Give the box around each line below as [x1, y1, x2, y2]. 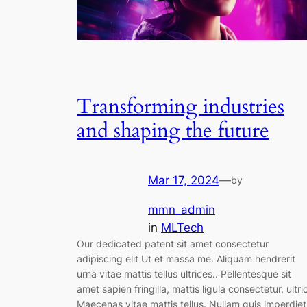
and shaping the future [77, 116, 269, 145]
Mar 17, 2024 [148, 173, 219, 188]
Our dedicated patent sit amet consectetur [77, 237, 269, 249]
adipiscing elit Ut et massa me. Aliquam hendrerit [77, 252, 295, 265]
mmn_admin [148, 202, 215, 217]
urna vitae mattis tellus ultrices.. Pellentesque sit [77, 267, 291, 280]
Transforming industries [77, 93, 284, 121]
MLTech [161, 220, 204, 234]
